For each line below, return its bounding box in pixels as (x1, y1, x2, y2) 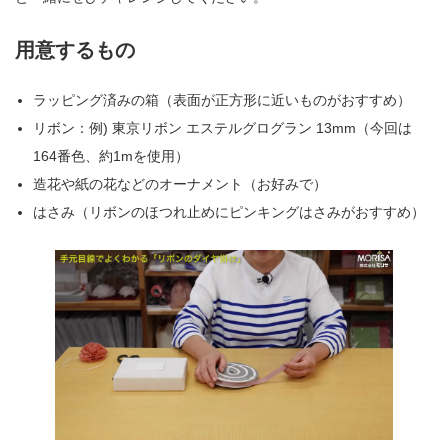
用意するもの (15, 39, 135, 62)
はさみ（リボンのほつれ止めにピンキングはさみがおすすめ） (33, 204, 426, 221)
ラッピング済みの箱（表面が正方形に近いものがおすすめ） (33, 92, 412, 109)
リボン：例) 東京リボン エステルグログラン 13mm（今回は (33, 120, 413, 137)
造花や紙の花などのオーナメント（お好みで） (33, 176, 328, 193)
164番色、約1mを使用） (33, 148, 190, 165)
